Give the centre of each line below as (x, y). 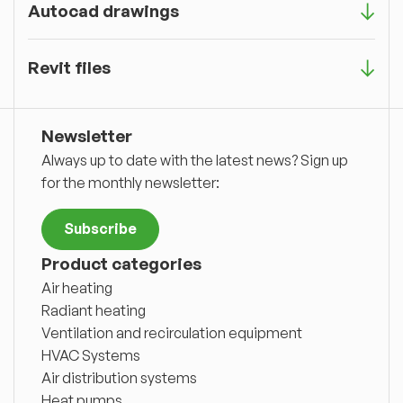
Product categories (121, 263)
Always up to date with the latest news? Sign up (195, 160)
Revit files (69, 67)
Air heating (77, 287)
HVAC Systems (91, 355)
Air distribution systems (119, 377)
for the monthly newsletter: (130, 182)
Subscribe (100, 229)
